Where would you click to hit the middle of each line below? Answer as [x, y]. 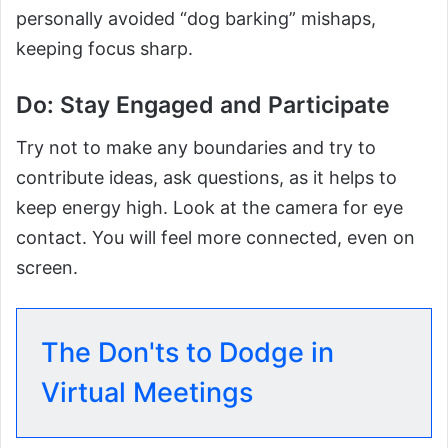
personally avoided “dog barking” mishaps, [196, 19]
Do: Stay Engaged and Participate [203, 105]
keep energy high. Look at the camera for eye [209, 207]
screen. [47, 267]
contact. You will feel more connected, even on [215, 237]
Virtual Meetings [147, 392]
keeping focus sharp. [104, 49]
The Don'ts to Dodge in [187, 352]
